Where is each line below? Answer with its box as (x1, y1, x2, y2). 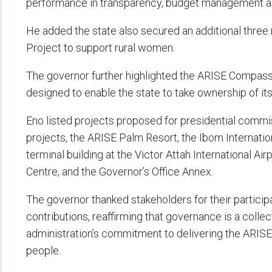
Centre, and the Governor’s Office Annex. (26, 165, 213, 178)
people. (26, 243, 61, 257)
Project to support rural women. (26, 41, 175, 54)
